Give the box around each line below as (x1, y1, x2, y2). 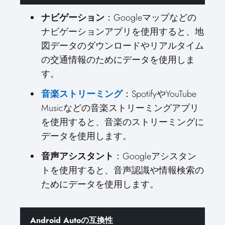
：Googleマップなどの (104, 11, 196, 24)
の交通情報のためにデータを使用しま (41, 53, 195, 66)
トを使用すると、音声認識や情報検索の (41, 164, 204, 177)
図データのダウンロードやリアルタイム (41, 39, 204, 52)
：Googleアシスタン (114, 150, 196, 163)
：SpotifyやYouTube (123, 87, 196, 100)
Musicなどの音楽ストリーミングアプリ (41, 101, 199, 115)
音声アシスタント (41, 150, 114, 163)
